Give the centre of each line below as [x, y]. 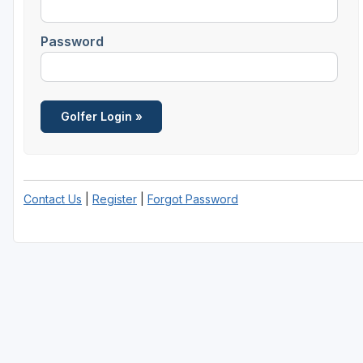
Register [115, 199]
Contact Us [53, 199]
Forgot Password [193, 199]
